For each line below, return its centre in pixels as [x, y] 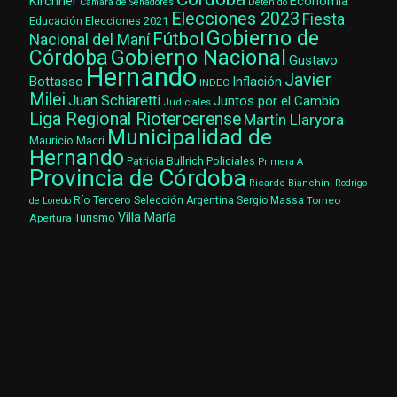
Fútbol [178, 39]
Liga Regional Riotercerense [135, 120]
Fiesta [323, 20]
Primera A [280, 162]
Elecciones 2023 [235, 19]
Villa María [147, 218]
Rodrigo [351, 183]
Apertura [51, 218]
